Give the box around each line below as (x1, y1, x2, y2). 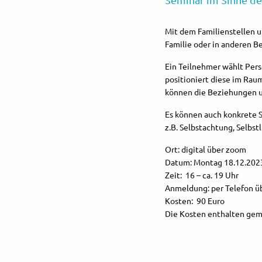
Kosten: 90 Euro (165, 195, 226, 206)
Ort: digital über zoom (165, 144, 246, 154)
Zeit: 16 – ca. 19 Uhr (165, 170, 240, 180)
